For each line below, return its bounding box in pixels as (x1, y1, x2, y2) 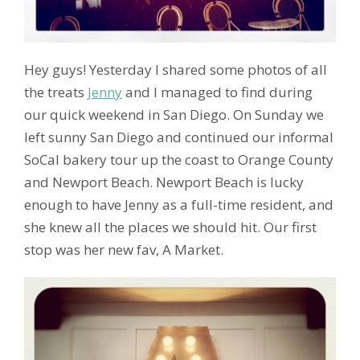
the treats (24, 82, 88, 101)
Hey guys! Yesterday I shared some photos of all (24, 59, 327, 79)
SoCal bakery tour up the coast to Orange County (24, 149, 333, 169)
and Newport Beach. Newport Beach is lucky (24, 172, 304, 191)
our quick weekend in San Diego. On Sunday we (24, 104, 324, 124)
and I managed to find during (122, 82, 313, 101)
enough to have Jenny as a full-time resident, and (24, 194, 333, 214)
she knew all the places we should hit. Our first (24, 217, 317, 236)
